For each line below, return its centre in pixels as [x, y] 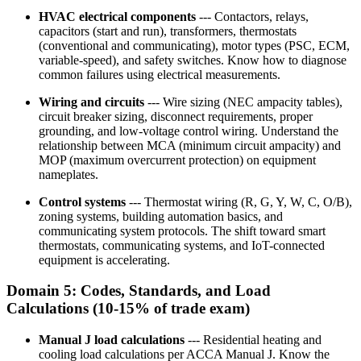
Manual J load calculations [112, 340]
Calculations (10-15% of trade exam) [128, 309]
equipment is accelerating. [104, 259]
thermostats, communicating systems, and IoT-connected [182, 245]
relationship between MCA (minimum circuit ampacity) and [190, 145]
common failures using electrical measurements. [160, 74]
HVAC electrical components [117, 16]
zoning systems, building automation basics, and [161, 216]
